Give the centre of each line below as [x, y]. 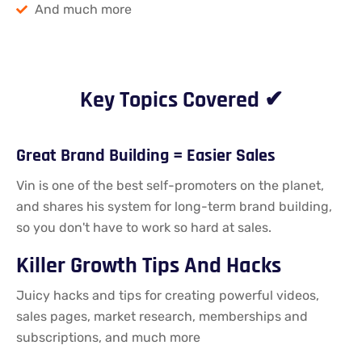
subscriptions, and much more [108, 338]
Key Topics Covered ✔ [181, 101]
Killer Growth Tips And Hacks [149, 266]
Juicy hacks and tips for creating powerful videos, [168, 296]
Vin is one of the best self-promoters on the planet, [170, 186]
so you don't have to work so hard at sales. [144, 228]
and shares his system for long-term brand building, [174, 207]
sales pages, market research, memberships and [162, 317]
